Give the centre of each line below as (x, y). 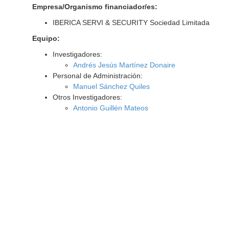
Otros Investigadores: (87, 97)
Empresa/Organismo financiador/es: (95, 7)
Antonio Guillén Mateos (110, 108)
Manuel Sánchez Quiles (111, 86)
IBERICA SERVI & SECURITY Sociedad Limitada (131, 22)
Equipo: (46, 38)
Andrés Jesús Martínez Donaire (124, 65)
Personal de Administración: (97, 76)
